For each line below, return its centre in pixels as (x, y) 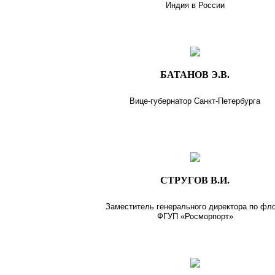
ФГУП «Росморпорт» (195, 216)
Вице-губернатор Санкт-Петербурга (195, 101)
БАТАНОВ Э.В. (195, 74)
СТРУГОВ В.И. (195, 180)
